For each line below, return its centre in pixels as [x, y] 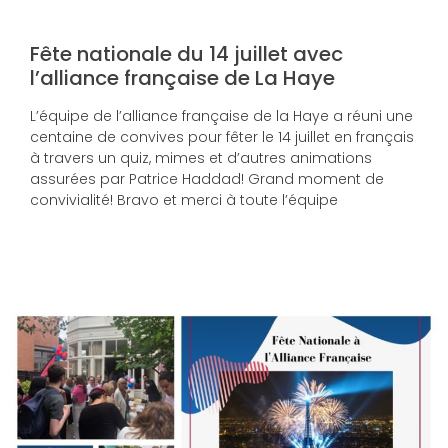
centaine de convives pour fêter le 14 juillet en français [222, 137]
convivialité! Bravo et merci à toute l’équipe [184, 200]
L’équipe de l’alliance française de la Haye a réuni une [221, 116]
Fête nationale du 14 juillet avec [186, 54]
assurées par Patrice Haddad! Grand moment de [207, 179]
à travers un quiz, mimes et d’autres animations [201, 158]
